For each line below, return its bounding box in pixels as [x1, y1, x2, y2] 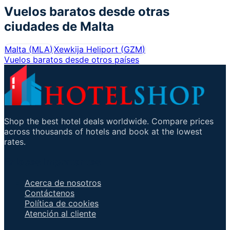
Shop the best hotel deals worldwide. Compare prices [4, 116, 214, 126]
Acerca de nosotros [25, 178, 101, 188]
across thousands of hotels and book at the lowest [4, 126, 202, 137]
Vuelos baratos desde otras [4, 4, 169, 19]
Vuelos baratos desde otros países [4, 54, 139, 65]
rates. [4, 136, 26, 147]
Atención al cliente [25, 208, 96, 219]
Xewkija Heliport [54, 44, 118, 54]
